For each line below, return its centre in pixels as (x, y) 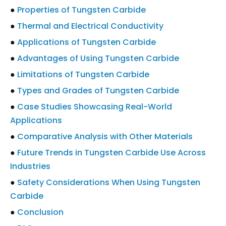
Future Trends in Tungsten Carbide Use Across (111, 153)
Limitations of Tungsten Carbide (83, 74)
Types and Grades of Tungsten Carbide (98, 91)
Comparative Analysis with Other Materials (105, 136)
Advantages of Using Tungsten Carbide (98, 58)
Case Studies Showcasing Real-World (95, 107)
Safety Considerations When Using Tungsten (109, 182)
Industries (30, 166)
